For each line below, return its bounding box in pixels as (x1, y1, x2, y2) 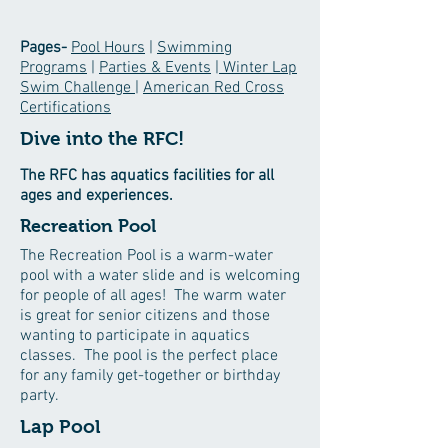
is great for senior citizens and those (20, 306, 270, 326)
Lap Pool (20, 416, 101, 437)
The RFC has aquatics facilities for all (20, 166, 274, 186)
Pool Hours (71, 38, 145, 58)
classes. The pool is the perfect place (20, 346, 278, 366)
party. (20, 386, 66, 406)
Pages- (20, 38, 67, 58)
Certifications (20, 98, 111, 118)
